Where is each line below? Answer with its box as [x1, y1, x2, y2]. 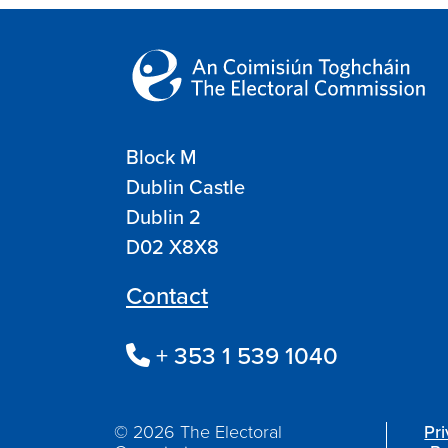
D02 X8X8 [126, 231, 219, 262]
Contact [126, 277, 208, 314]
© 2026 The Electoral [114, 418, 282, 445]
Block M [126, 141, 196, 172]
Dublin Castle [126, 171, 245, 202]
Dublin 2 [126, 201, 201, 232]
